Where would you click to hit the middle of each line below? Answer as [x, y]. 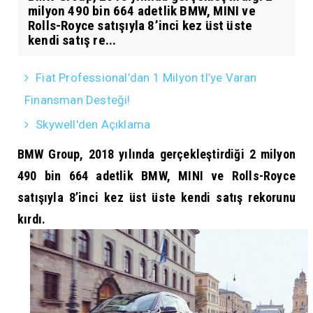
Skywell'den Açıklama [93, 124]
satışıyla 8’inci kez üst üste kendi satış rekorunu [156, 197]
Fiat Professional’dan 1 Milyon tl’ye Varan [146, 77]
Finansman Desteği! [78, 100]
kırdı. [33, 219]
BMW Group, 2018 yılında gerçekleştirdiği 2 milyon [156, 154]
